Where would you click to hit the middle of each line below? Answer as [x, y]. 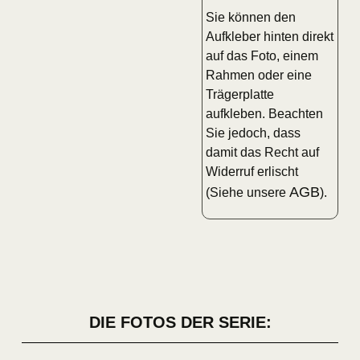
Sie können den [251, 17]
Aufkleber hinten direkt [270, 36]
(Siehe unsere [248, 192]
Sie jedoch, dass [254, 133]
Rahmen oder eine [259, 75]
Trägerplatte [240, 94]
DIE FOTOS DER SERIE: [180, 323]
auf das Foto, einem [262, 55]
